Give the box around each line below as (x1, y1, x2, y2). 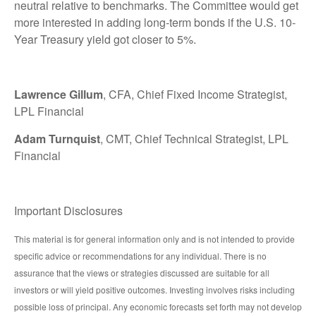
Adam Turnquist (14, 130, 100, 147)
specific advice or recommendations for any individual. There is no (14, 250, 267, 262)
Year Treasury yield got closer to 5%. (14, 31, 196, 48)
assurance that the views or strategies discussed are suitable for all (14, 267, 269, 279)
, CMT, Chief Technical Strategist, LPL (100, 130, 288, 147)
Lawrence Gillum (14, 86, 103, 103)
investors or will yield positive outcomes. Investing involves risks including (14, 284, 295, 296)
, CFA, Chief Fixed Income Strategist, (103, 86, 287, 103)
